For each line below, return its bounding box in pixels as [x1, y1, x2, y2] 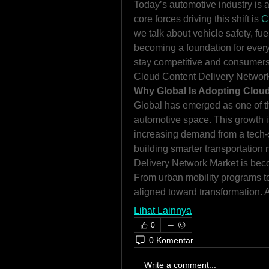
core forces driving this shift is [134, 14, 261, 24]
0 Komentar [149, 235, 193, 245]
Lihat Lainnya [134, 205, 192, 216]
